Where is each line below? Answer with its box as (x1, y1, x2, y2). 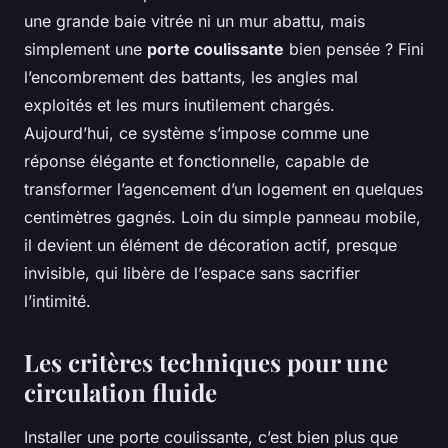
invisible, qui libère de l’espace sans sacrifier (24, 263, 360, 284)
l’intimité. (24, 291, 91, 312)
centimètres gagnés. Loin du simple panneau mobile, (24, 207, 421, 228)
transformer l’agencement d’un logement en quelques (24, 179, 423, 200)
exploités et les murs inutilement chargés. (24, 95, 335, 116)
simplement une (24, 39, 147, 60)
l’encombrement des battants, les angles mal (24, 67, 358, 88)
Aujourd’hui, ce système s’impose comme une (24, 123, 369, 144)
